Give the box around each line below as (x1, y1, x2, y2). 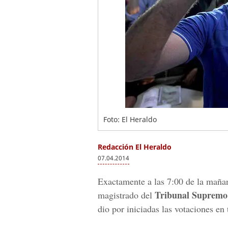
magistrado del (98, 189, 155, 201)
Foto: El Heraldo (103, 115, 157, 124)
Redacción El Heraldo (98, 142, 172, 152)
